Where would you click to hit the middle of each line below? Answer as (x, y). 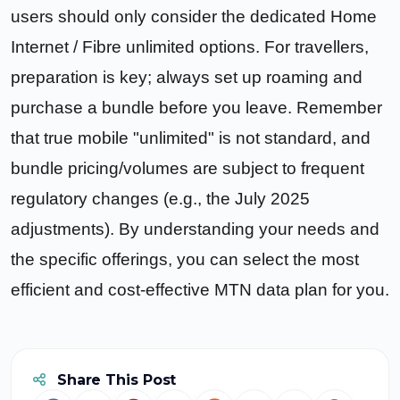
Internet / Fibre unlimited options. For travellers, (190, 46)
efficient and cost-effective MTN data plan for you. (200, 289)
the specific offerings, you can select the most (185, 259)
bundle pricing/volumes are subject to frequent (187, 168)
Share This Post (114, 379)
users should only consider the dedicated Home (194, 16)
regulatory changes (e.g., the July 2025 (160, 198)
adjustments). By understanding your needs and (195, 229)
